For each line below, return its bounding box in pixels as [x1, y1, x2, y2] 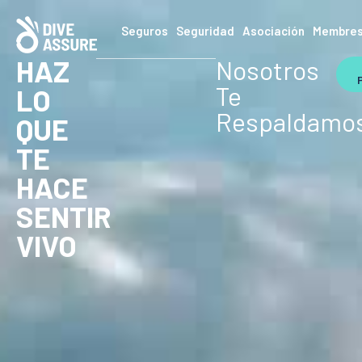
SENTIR [16, 199, 112, 234]
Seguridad [176, 23, 235, 38]
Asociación [242, 23, 305, 38]
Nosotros [216, 54, 320, 85]
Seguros [121, 23, 169, 38]
